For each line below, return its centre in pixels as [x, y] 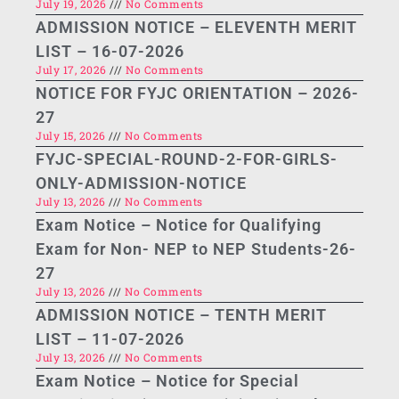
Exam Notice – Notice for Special [167, 381]
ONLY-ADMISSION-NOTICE [141, 183]
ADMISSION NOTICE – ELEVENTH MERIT [196, 28]
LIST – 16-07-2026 [110, 52]
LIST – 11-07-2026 [110, 339]
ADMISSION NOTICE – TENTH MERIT [181, 315]
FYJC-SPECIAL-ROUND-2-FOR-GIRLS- [187, 159]
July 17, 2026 [73, 70]
